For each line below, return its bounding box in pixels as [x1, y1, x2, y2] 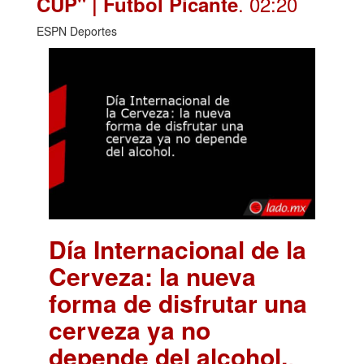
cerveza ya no [49, 312, 210, 348]
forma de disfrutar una [49, 285, 307, 321]
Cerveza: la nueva [49, 258, 256, 294]
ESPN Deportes [37, 23, 117, 40]
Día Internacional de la [49, 232, 306, 267]
